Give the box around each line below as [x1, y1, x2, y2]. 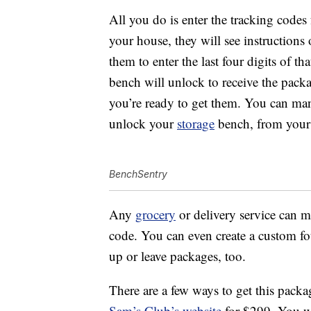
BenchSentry [109, 168, 167, 180]
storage [177, 115, 215, 133]
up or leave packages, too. [109, 247, 246, 265]
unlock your [109, 115, 177, 133]
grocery [135, 205, 176, 224]
